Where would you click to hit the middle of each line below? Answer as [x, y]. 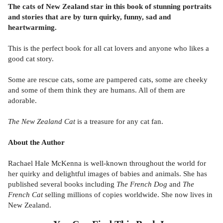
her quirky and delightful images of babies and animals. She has [108, 173]
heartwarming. [32, 27]
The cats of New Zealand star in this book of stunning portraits [110, 6]
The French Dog [142, 184]
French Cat [25, 194]
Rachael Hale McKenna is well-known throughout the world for [107, 163]
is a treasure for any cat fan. [119, 121]
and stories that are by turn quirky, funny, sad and [89, 16]
